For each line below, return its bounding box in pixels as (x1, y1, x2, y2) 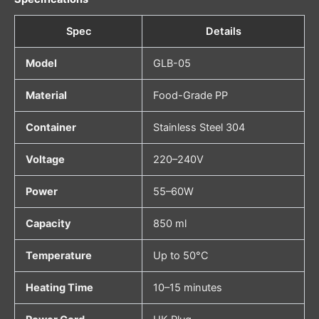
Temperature (25, 249, 92, 263)
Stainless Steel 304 (152, 121, 245, 135)
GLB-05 (152, 57, 191, 70)
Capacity (25, 217, 71, 231)
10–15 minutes (152, 281, 222, 295)
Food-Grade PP (152, 89, 228, 103)
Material (25, 89, 67, 103)
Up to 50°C (152, 249, 209, 263)
